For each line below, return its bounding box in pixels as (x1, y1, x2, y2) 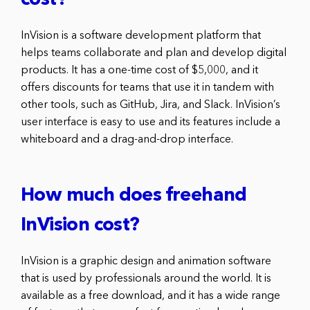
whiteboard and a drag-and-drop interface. (21, 134, 233, 145)
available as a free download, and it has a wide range (21, 290, 280, 302)
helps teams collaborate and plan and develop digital (21, 47, 286, 59)
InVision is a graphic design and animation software (21, 255, 271, 267)
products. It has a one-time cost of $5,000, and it (21, 64, 258, 76)
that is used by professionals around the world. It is (21, 273, 271, 284)
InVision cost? (21, 216, 140, 235)
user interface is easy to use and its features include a (21, 116, 280, 128)
